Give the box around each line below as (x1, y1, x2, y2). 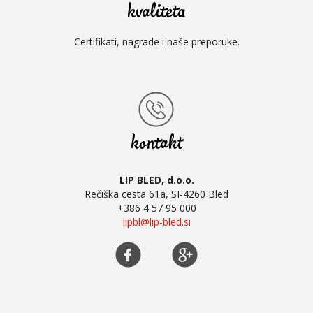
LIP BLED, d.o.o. (119, 173, 194, 187)
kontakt (130, 132, 183, 154)
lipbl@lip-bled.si (122, 214, 191, 228)
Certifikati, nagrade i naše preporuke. (73, 34, 240, 48)
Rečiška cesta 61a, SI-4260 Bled (85, 187, 228, 201)
